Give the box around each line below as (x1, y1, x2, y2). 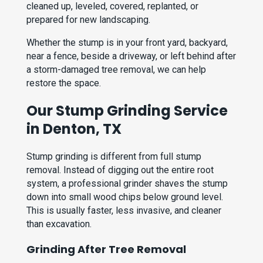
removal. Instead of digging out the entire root (26, 164, 214, 176)
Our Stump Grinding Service (26, 101, 228, 121)
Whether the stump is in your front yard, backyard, (26, 37, 228, 49)
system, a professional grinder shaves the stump (26, 178, 228, 190)
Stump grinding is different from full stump (26, 151, 202, 163)
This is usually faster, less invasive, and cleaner (26, 205, 222, 217)
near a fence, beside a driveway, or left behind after (26, 50, 237, 62)
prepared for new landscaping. (26, 14, 151, 26)
